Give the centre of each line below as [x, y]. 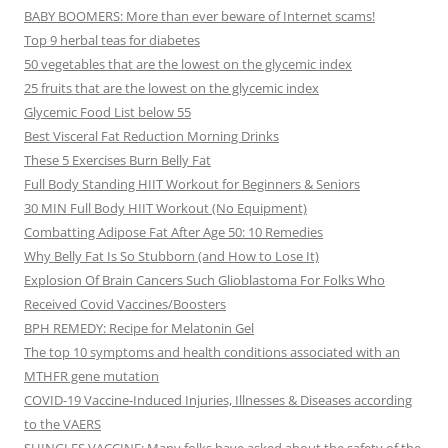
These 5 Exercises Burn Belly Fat [117, 160]
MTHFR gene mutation [91, 376]
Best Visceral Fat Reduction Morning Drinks [151, 136]
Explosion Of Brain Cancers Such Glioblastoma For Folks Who [204, 280]
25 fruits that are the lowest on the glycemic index [171, 88]
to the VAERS [62, 424]
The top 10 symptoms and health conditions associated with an [212, 352]
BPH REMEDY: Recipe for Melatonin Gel [139, 328]
